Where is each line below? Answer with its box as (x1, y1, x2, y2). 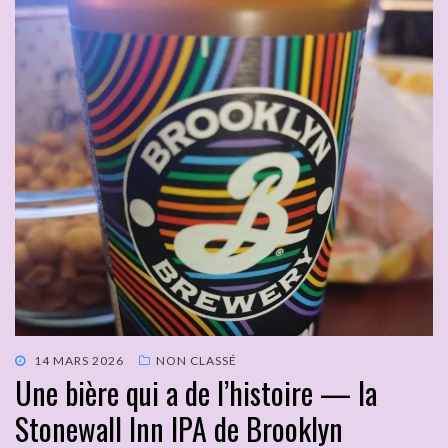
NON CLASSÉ (156, 353, 237, 369)
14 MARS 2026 (34, 353, 124, 369)
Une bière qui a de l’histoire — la (15, 370, 377, 416)
